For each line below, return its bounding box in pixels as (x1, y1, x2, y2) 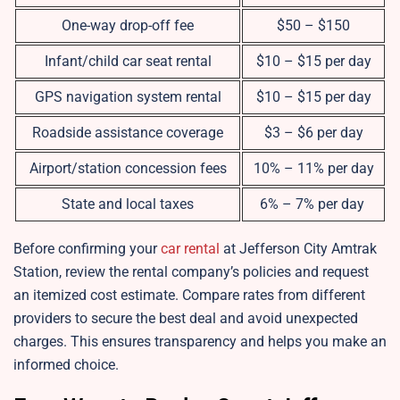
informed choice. (13, 356, 119, 374)
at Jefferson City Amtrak (220, 240, 377, 258)
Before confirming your (13, 240, 161, 258)
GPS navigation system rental (34, 88, 221, 106)
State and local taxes (62, 196, 194, 213)
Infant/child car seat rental (44, 53, 212, 71)
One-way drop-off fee (62, 17, 194, 35)
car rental (161, 240, 220, 258)
